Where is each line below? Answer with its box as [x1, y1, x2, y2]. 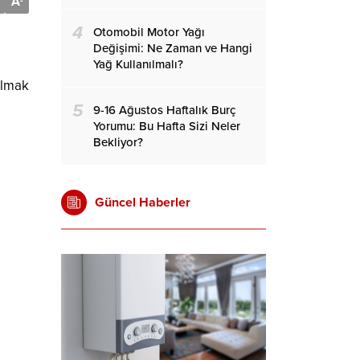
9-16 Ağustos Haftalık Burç [93, 103, 235, 117]
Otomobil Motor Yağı [93, 25, 205, 39]
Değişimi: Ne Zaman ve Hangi [93, 41, 252, 55]
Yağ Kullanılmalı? [93, 57, 183, 72]
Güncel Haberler [95, 194, 190, 211]
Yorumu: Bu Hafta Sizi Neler [93, 119, 240, 133]
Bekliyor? [93, 135, 143, 149]
